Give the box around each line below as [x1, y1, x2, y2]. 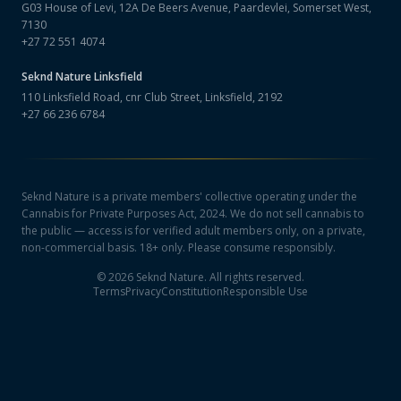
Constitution [161, 284, 223, 299]
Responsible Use [223, 284, 308, 299]
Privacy [125, 284, 161, 299]
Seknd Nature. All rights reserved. [133, 269, 304, 285]
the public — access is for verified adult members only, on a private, [21, 223, 365, 238]
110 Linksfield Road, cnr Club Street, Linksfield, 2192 [21, 90, 283, 105]
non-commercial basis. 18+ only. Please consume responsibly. [21, 240, 336, 255]
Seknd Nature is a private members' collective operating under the [21, 189, 357, 204]
